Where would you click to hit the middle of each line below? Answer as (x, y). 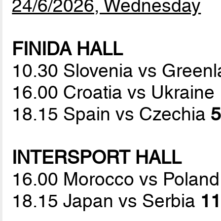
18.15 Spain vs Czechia (111, 114)
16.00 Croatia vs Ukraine (116, 92)
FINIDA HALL (68, 49)
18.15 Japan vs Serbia (106, 201)
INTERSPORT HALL (97, 158)
